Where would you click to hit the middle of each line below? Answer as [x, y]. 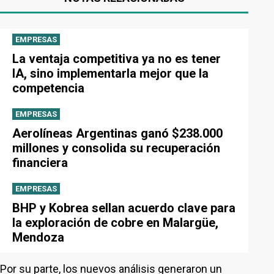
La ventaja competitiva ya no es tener [117, 59]
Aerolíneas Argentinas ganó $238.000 [117, 133]
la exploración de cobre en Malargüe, [115, 223]
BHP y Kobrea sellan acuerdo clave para [124, 208]
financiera [40, 163]
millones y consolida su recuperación [116, 148]
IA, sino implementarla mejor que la [110, 73]
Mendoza [38, 237]
